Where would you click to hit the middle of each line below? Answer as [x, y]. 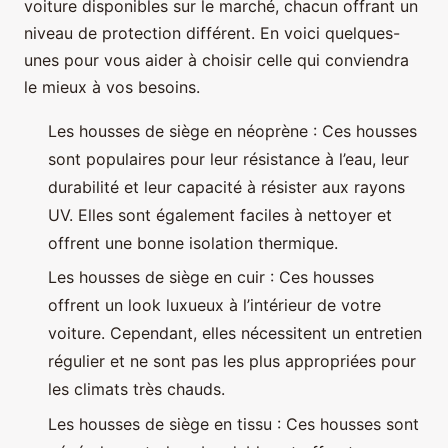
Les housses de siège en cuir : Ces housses [211, 277]
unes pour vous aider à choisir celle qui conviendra [216, 60]
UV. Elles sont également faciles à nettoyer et [220, 215]
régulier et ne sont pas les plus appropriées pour [232, 361]
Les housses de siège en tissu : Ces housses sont [233, 423]
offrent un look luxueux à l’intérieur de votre [214, 305]
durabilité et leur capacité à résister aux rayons [226, 187]
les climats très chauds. [136, 389]
